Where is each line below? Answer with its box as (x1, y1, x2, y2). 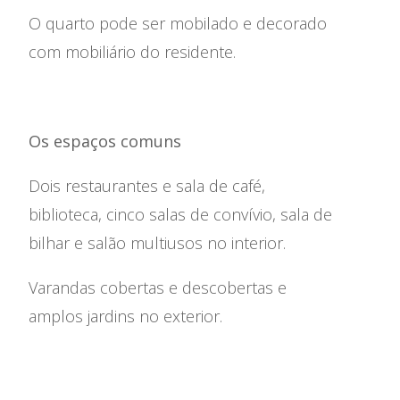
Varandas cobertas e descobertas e (29, 277, 287, 298)
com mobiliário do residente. (29, 41, 236, 62)
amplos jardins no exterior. (29, 305, 222, 327)
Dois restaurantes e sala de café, (29, 175, 265, 196)
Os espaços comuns (29, 130, 181, 152)
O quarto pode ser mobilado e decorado (29, 12, 327, 34)
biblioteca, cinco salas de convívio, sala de (29, 204, 332, 225)
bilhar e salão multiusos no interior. (29, 232, 286, 254)
